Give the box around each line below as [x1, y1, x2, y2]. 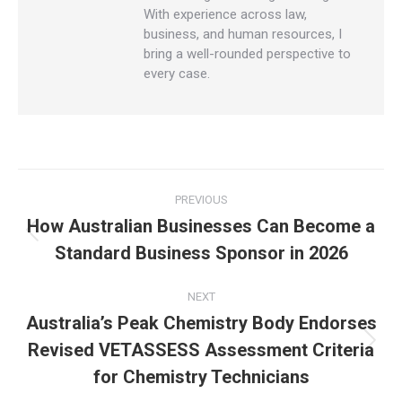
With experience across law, [144, 6, 307, 22]
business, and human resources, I [144, 26, 342, 42]
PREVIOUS [174, 193, 228, 206]
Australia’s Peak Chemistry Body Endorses [25, 312, 377, 334]
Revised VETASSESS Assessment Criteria [28, 339, 374, 361]
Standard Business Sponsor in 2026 [54, 242, 348, 264]
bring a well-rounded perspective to [144, 46, 351, 62]
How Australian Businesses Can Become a [27, 215, 375, 237]
